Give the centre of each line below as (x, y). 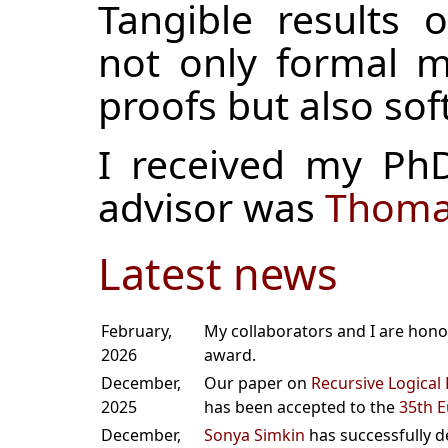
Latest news (218, 274)
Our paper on (257, 383)
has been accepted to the (301, 407)
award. (230, 355)
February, (136, 331)
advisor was (211, 206)
